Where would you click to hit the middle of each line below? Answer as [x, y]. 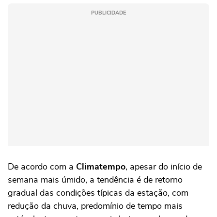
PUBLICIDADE [108, 13]
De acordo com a [42, 167]
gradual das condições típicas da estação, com [98, 193]
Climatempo [101, 167]
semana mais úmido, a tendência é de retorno [95, 180]
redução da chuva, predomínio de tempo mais [95, 206]
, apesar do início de [164, 167]
